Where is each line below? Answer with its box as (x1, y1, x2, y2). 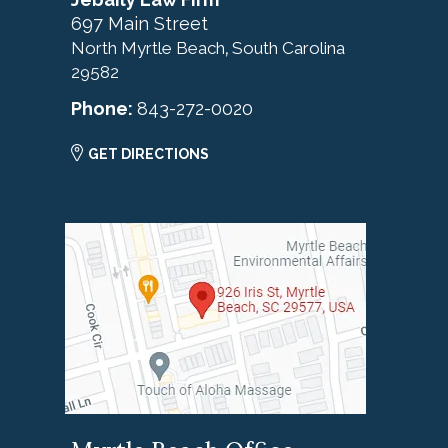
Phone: (71, 98, 137, 120)
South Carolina (232, 38, 345, 59)
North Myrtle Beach (71, 38, 225, 59)
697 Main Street (71, 13, 208, 35)
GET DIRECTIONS (88, 146, 209, 163)
